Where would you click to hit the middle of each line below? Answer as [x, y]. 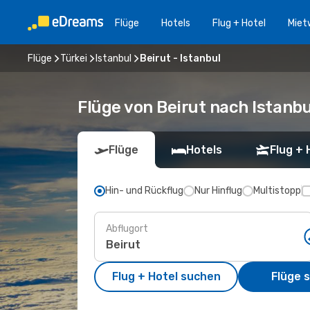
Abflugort [127, 228]
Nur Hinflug [218, 191]
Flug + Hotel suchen [166, 276]
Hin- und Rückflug [144, 191]
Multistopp [277, 191]
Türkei [74, 58]
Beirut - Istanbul [180, 58]
